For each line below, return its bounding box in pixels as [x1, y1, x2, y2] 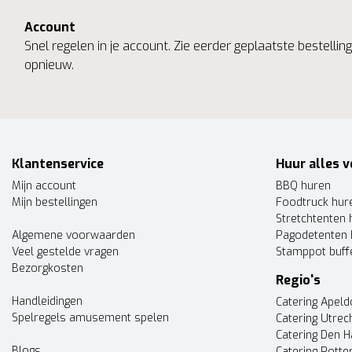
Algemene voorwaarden [12, 228, 135, 243]
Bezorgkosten [12, 261, 83, 276]
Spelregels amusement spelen [12, 310, 169, 325]
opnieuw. [24, 57, 74, 73]
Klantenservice [12, 156, 104, 172]
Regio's [276, 272, 321, 288]
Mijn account [12, 178, 76, 193]
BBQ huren [276, 178, 331, 193]
